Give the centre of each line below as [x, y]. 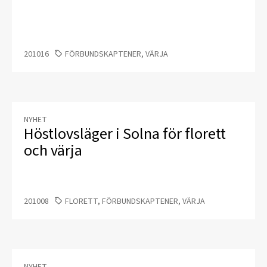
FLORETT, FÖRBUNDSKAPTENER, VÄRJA [135, 202]
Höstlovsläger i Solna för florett [125, 134]
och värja [53, 151]
